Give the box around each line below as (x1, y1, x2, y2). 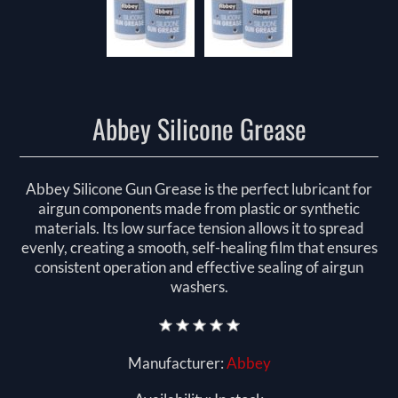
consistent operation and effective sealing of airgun (35, 258, 363, 277)
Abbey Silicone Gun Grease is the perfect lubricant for (26, 179, 372, 199)
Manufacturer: (127, 354, 224, 373)
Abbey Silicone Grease (92, 108, 306, 149)
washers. (170, 277, 228, 297)
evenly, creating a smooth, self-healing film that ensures (20, 238, 378, 258)
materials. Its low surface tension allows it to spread (34, 219, 364, 238)
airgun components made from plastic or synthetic (38, 199, 360, 219)
